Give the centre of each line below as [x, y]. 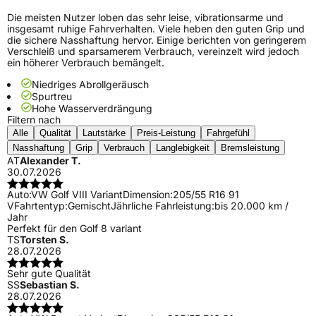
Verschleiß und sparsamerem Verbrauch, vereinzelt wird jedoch [153, 51]
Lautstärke [104, 133]
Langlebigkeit [183, 148]
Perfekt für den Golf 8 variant [74, 229]
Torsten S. [44, 240]
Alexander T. [50, 161]
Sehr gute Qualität [49, 274]
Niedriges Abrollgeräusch [90, 85]
